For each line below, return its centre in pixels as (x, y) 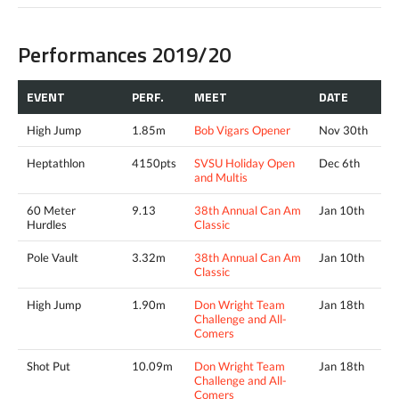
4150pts (154, 163)
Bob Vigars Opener (242, 130)
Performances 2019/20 (124, 55)
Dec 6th (339, 163)
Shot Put (49, 366)
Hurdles (47, 225)
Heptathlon (56, 163)
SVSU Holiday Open (244, 163)
